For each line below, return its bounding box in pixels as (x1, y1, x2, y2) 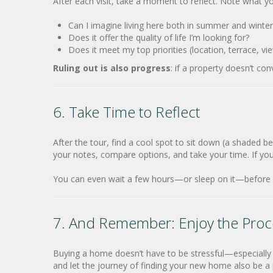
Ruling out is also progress (53, 62, 171, 74)
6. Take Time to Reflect (53, 102, 200, 122)
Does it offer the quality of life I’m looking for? (68, 32, 249, 43)
